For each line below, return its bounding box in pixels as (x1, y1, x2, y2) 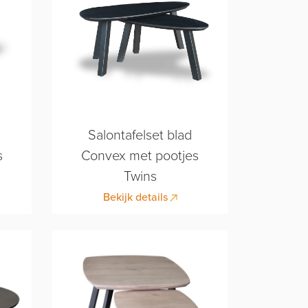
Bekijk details (102, 190, 170, 205)
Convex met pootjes (81, 148, 199, 165)
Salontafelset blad (88, 127, 192, 144)
